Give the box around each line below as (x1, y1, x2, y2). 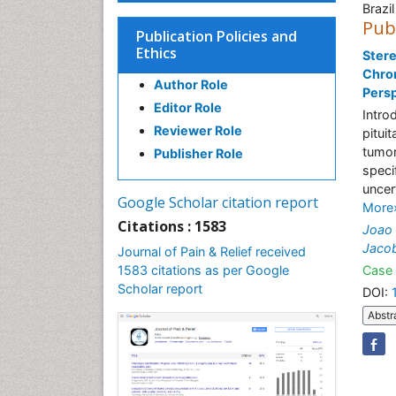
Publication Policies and (136, 27, 297, 46)
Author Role (154, 77, 228, 92)
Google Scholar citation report (118, 193, 318, 212)
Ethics (136, 43, 177, 63)
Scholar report (118, 281, 202, 296)
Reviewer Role (154, 123, 242, 138)
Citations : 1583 (118, 217, 226, 236)
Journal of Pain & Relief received (118, 244, 306, 259)
